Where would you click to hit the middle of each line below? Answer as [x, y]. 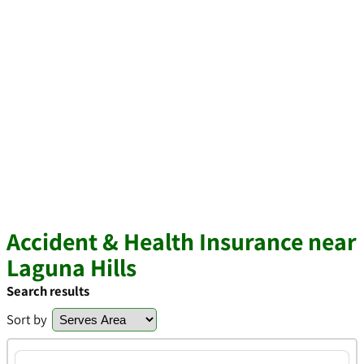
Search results [48, 291]
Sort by [27, 319]
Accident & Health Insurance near [182, 241]
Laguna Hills [71, 267]
